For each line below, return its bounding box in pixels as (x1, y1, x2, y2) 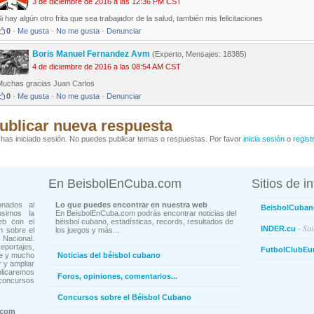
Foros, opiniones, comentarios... (57, 272, 177, 281)
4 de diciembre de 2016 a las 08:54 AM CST (32, 62, 181, 71)
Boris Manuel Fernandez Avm (32, 49, 150, 60)
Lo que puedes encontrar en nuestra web (55, 200, 207, 210)
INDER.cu (261, 224, 296, 233)
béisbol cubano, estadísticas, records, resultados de (55, 217, 233, 226)
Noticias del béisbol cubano (57, 251, 161, 260)
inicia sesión (243, 135, 285, 144)
